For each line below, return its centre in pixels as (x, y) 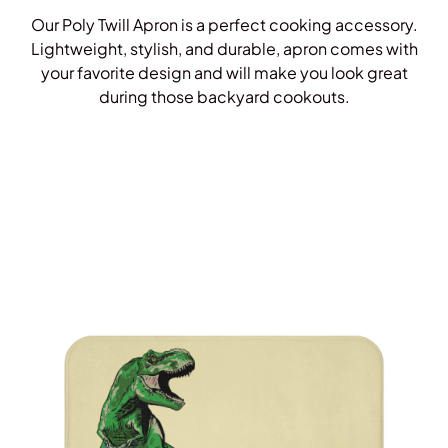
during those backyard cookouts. (224, 97)
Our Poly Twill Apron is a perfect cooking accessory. (224, 25)
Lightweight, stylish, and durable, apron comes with (224, 49)
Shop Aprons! (224, 137)
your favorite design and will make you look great (224, 73)
